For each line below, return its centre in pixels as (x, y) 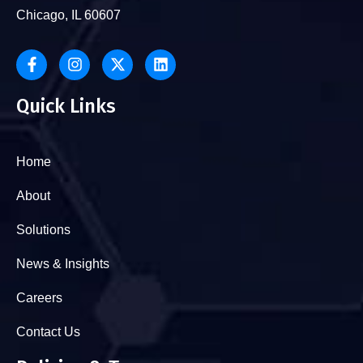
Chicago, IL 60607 (68, 15)
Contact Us (48, 331)
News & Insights (63, 263)
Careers (39, 297)
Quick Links (66, 106)
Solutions (43, 229)
